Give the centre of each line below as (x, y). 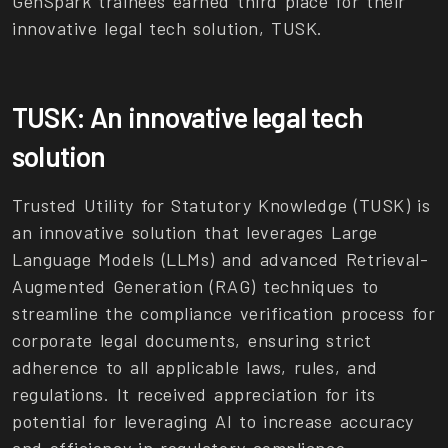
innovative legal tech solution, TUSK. (167, 28)
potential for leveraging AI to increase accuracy (213, 421)
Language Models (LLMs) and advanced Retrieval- (220, 259)
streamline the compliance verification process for (224, 313)
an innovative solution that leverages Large (195, 232)
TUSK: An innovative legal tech (188, 117)
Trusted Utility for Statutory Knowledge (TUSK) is (221, 205)
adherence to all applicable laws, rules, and (195, 367)
